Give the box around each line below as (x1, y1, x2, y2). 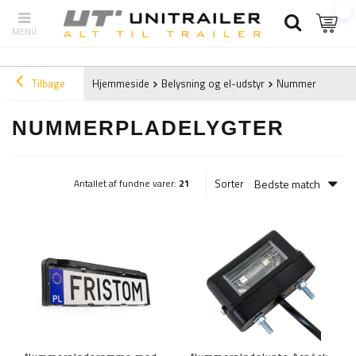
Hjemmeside (92, 75, 149, 92)
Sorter (215, 176, 244, 192)
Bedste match (254, 175, 320, 192)
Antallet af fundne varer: (74, 176, 179, 191)
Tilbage (29, 75, 65, 92)
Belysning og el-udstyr (161, 75, 265, 92)
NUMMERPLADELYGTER (12, 116, 284, 141)
